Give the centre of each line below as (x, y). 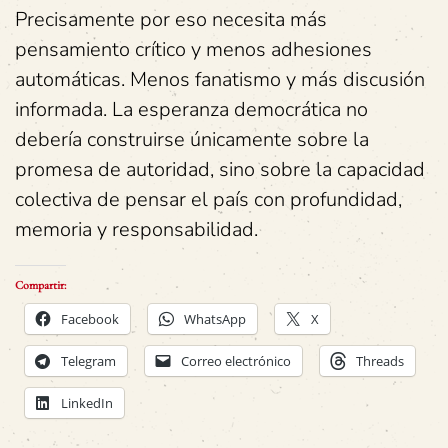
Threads (380, 361)
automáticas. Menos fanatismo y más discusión (220, 79)
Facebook (90, 319)
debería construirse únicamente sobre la (192, 139)
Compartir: (40, 285)
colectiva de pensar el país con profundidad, (208, 199)
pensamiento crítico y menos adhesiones (193, 49)
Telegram (88, 361)
